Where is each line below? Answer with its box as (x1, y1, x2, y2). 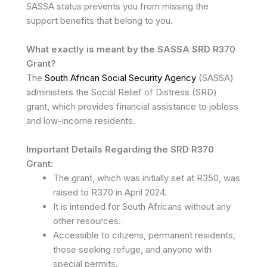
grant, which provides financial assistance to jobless (26, 101, 238, 112)
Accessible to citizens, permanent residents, (53, 229, 235, 241)
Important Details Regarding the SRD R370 (26, 144, 214, 155)
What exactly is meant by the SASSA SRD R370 (26, 44, 235, 55)
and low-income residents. (26, 115, 135, 126)
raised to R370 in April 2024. (53, 187, 167, 198)
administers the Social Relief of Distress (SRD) (26, 86, 217, 98)
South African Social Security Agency (42, 72, 196, 83)
